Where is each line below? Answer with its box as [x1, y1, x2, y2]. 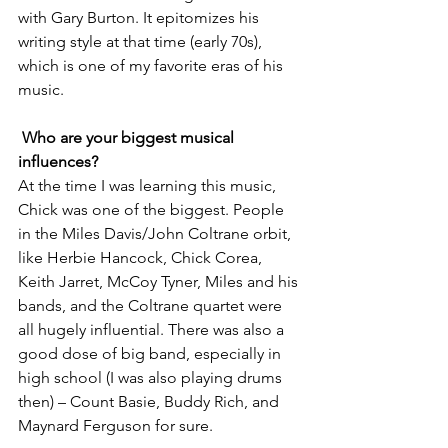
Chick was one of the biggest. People [18, 200, 288, 219]
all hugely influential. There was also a [18, 320, 288, 339]
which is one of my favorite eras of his [18, 56, 287, 75]
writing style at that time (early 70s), [18, 32, 266, 51]
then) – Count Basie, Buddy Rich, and [18, 392, 283, 411]
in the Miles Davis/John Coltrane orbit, [18, 224, 295, 243]
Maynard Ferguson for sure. [18, 416, 217, 435]
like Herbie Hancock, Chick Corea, [18, 248, 266, 267]
